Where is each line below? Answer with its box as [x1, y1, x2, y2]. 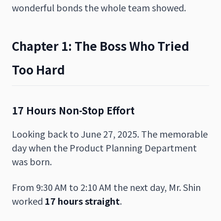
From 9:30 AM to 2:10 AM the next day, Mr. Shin [12, 180, 201, 193]
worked [12, 194, 45, 207]
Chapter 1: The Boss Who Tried [12, 37, 189, 54]
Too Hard [12, 60, 65, 78]
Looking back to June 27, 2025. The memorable [12, 127, 208, 140]
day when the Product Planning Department [12, 141, 197, 154]
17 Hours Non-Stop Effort [12, 103, 135, 117]
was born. [12, 154, 52, 168]
